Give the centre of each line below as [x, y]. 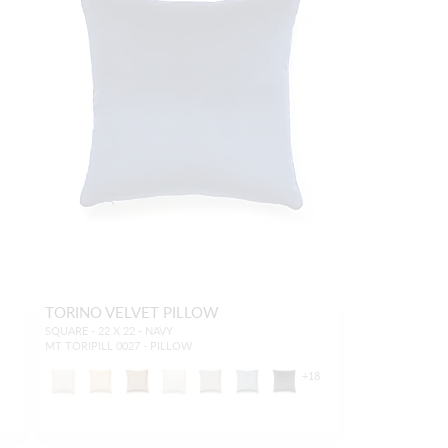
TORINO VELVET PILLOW [131, 312]
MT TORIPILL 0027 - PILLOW [118, 346]
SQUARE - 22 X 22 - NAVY [108, 331]
